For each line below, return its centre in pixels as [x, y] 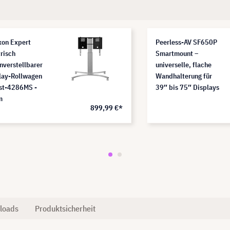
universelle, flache [184, 64]
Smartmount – [177, 53]
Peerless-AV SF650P [186, 42]
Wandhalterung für [184, 76]
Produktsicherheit [65, 208]
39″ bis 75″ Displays [187, 87]
